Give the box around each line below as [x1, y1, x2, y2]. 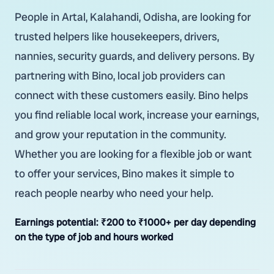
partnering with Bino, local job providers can [15, 68, 225, 83]
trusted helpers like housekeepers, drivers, [15, 29, 219, 43]
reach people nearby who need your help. [15, 186, 213, 200]
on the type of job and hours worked [15, 231, 173, 243]
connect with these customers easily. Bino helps [15, 88, 248, 102]
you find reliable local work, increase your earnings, [15, 108, 259, 122]
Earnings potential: [15, 216, 101, 229]
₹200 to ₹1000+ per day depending [101, 216, 256, 229]
